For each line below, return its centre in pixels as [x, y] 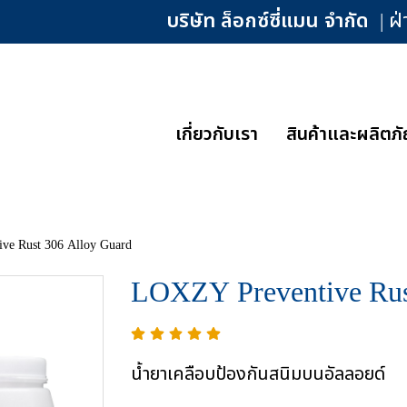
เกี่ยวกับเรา [217, 134]
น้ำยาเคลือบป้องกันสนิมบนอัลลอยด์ [258, 374]
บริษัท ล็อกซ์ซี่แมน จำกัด [268, 21]
